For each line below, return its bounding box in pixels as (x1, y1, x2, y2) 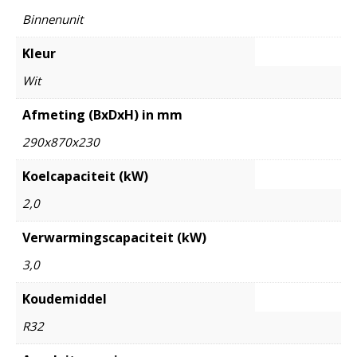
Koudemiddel (22, 290, 107, 308)
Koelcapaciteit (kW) (22, 167, 148, 186)
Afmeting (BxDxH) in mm (22, 106, 182, 124)
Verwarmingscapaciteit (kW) (22, 229, 206, 247)
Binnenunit (22, 11, 83, 28)
